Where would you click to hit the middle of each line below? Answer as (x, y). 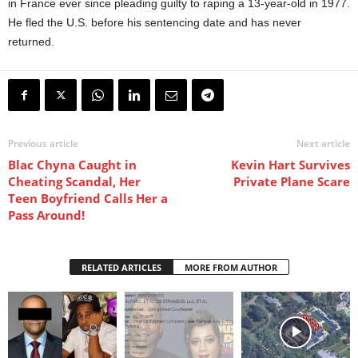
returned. (31, 42)
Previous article (43, 144)
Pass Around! (46, 215)
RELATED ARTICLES (121, 268)
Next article (323, 144)
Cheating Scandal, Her (74, 182)
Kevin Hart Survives (290, 165)
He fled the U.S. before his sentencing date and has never (155, 23)
